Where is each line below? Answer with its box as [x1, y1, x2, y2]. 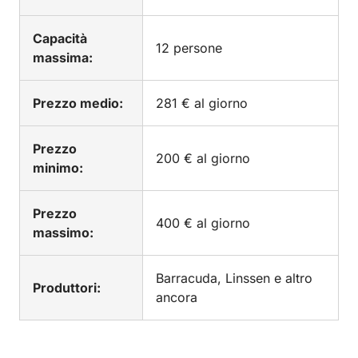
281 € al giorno [156, 95, 248, 111]
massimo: [33, 225, 93, 241]
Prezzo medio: [33, 95, 123, 111]
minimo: [33, 160, 83, 176]
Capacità [33, 30, 87, 46]
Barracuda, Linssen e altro [156, 270, 312, 286]
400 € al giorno [156, 215, 250, 231]
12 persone [156, 40, 222, 56]
